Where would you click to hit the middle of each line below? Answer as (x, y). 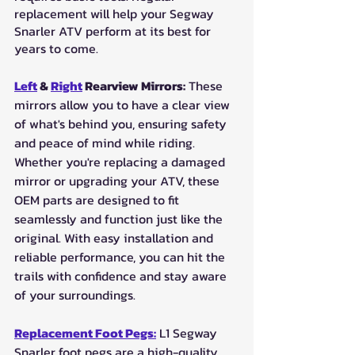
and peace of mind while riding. (106, 142)
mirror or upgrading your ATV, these (118, 180)
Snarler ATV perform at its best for (114, 31)
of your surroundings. (75, 294)
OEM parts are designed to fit (98, 199)
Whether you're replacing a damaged (121, 161)
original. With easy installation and (115, 237)
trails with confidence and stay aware (122, 275)
